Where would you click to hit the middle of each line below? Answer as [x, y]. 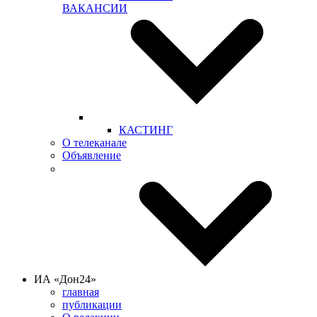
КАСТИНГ [146, 130]
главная [81, 292]
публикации [92, 305]
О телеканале [94, 143]
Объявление [92, 155]
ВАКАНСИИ [95, 8]
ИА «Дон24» [67, 279]
